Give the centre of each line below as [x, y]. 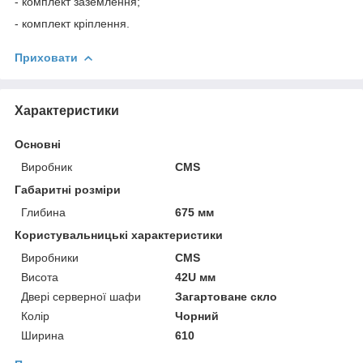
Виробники [50, 257]
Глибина [43, 212]
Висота [40, 277]
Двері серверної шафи [81, 296]
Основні [38, 144]
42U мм [196, 277]
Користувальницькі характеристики [119, 235]
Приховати [46, 57]
